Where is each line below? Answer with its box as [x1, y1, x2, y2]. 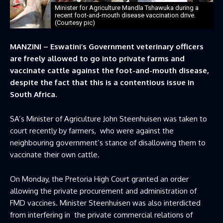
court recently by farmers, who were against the [10, 125, 174, 135]
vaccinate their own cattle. [10, 149, 100, 159]
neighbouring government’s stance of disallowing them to [10, 137, 206, 147]
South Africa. [10, 89, 57, 99]
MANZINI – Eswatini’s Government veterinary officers [10, 41, 204, 51]
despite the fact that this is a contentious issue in [10, 77, 194, 87]
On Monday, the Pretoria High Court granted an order [10, 174, 189, 184]
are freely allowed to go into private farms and [10, 53, 185, 63]
